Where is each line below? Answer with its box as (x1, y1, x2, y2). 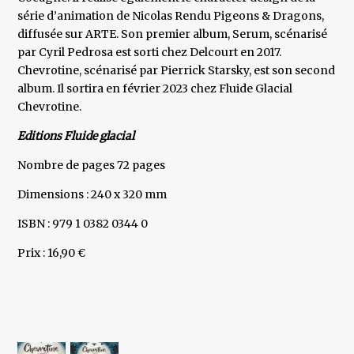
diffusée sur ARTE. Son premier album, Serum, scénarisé (17, 27, 328, 42)
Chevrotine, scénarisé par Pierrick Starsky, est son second (17, 63, 336, 78)
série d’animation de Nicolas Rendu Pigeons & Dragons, (17, 9, 325, 24)
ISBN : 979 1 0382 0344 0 (17, 217, 149, 232)
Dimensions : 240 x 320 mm (17, 187, 168, 202)
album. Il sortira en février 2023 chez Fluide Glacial (17, 81, 293, 96)
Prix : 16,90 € (17, 246, 86, 261)
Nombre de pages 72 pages (17, 158, 166, 173)
